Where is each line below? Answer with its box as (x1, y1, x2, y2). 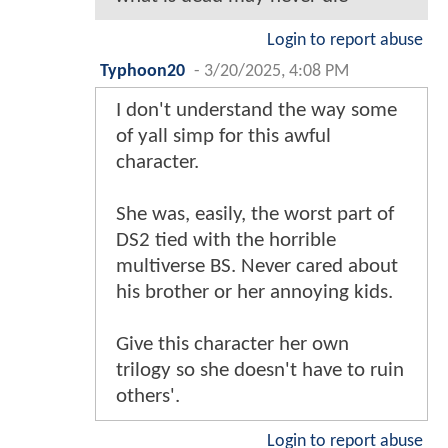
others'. (116, 385, 180, 407)
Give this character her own (116, 333, 349, 355)
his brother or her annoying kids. (116, 281, 393, 303)
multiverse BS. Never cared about (116, 255, 398, 277)
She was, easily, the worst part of (116, 203, 394, 225)
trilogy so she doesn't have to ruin (116, 359, 404, 381)
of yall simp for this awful (116, 125, 331, 147)
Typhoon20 (100, 62, 185, 80)
